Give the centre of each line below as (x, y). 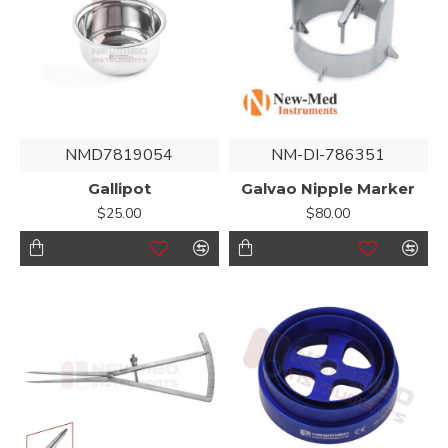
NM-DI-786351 (328, 154)
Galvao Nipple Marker (328, 188)
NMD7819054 (119, 154)
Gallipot (119, 188)
